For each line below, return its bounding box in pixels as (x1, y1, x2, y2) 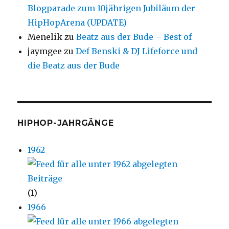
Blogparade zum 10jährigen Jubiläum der (28, 3, 196, 14)
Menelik (28, 32, 63, 42)
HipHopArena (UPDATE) (28, 17, 127, 28)
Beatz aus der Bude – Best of (76, 32, 192, 42)
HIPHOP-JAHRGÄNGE (17, 118, 114, 128)
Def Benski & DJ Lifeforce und (76, 46, 198, 57)
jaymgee (28, 46, 62, 57)
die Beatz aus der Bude (28, 60, 120, 71)
